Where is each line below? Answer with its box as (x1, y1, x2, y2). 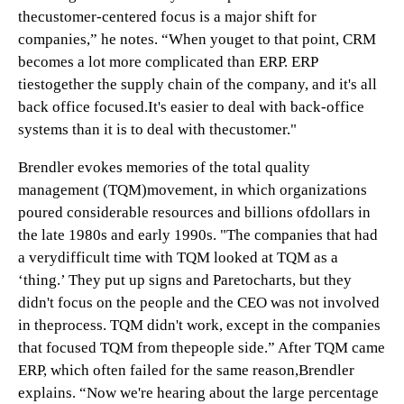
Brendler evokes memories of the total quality (18, 159, 310, 176)
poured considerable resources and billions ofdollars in (18, 204, 371, 221)
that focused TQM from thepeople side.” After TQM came (18, 339, 385, 356)
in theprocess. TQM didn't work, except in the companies (18, 317, 381, 334)
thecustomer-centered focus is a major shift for (18, 8, 317, 25)
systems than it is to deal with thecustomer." (18, 121, 297, 138)
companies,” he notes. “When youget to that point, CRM (18, 31, 376, 48)
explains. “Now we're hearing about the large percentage (18, 384, 379, 401)
